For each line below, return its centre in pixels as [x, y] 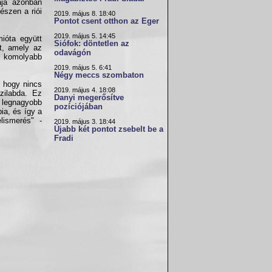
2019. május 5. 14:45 [85, 36]
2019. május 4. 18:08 [85, 90]
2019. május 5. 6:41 [83, 67]
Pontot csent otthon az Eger [107, 21]
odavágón [73, 53]
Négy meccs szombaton [99, 75]
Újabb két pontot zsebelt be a [109, 129]
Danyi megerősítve [89, 98]
